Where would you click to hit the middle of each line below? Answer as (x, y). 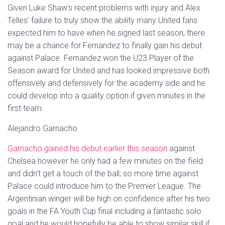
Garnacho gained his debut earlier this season (87, 148)
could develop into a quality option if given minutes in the (106, 95)
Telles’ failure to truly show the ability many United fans (102, 20)
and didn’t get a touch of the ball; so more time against (103, 173)
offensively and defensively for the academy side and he (106, 83)
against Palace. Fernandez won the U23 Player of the (101, 58)
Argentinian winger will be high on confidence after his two (109, 198)
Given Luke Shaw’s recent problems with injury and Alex (104, 8)
